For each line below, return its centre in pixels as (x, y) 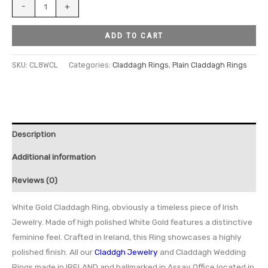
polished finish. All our (53, 252)
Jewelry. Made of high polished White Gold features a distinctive (132, 222)
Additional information (54, 157)
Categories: (91, 65)
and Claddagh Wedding (202, 252)
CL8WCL (44, 65)
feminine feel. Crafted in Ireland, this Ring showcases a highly (127, 237)
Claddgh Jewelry (126, 252)
